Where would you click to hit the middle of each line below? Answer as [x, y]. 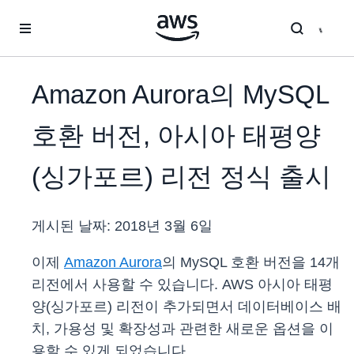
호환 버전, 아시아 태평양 [176, 136]
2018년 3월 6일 [164, 226]
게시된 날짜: [73, 226]
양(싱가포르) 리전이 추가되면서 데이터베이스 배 [186, 307]
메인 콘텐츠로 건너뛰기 [66, 16]
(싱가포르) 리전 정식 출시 [181, 177]
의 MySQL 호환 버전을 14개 [251, 263]
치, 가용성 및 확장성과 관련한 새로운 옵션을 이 [183, 329]
